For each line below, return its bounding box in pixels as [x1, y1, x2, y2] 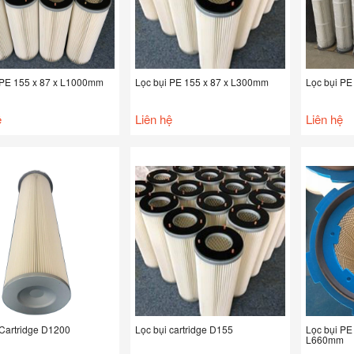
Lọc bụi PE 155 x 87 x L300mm [135, 75, 269, 88]
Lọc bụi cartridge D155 [135, 322, 233, 336]
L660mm [306, 333, 344, 346]
